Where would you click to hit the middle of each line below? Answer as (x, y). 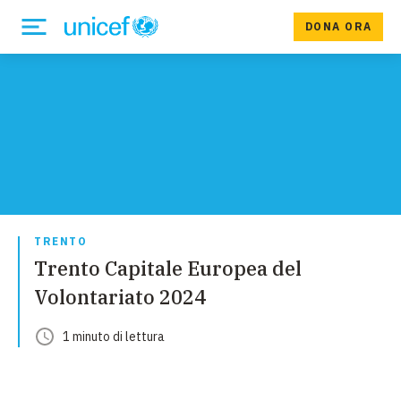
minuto (91, 337)
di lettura (137, 337)
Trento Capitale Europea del (168, 268)
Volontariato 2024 (120, 297)
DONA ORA (338, 26)
